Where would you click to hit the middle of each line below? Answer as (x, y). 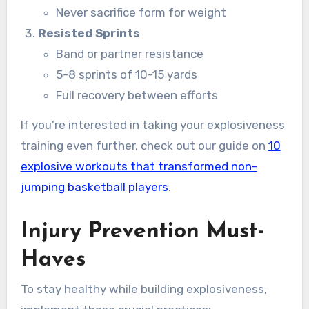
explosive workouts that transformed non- (139, 166)
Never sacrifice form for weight (141, 13)
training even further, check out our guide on (144, 145)
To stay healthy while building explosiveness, (143, 289)
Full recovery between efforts (137, 96)
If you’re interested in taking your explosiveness (152, 124)
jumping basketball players (94, 187)
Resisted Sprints (89, 33)
